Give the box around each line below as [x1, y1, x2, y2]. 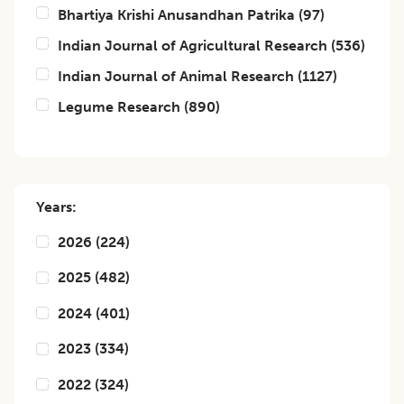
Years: [36, 198, 77, 216]
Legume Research [58, 98, 180, 115]
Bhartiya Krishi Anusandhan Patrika [58, 6, 295, 23]
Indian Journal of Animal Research [58, 68, 294, 85]
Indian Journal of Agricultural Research [58, 37, 327, 54]
